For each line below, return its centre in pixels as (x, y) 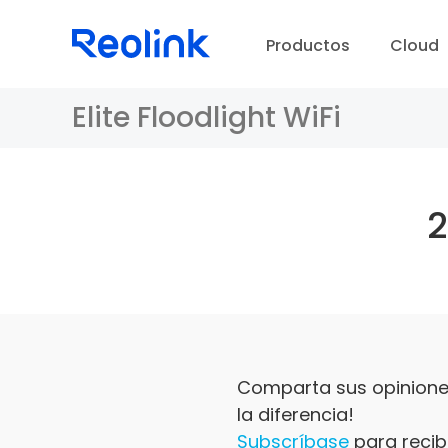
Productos (308, 45)
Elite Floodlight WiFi (206, 117)
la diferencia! (295, 414)
